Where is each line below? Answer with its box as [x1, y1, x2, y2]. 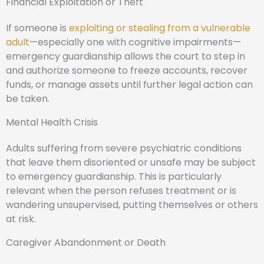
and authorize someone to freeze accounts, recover [6, 64, 247, 77]
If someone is [6, 21, 69, 35]
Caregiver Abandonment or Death [6, 236, 166, 249]
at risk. [6, 212, 36, 226]
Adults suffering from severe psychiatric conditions [6, 141, 242, 155]
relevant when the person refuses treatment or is [6, 184, 236, 197]
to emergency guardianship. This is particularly [6, 170, 222, 183]
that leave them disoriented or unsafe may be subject [6, 156, 256, 169]
